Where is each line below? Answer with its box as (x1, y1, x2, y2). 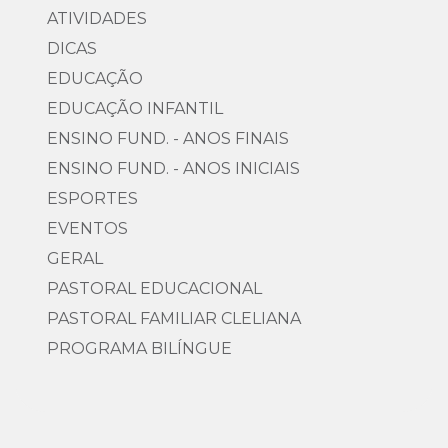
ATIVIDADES (47, 9, 147, 28)
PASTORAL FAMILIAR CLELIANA (47, 309, 301, 328)
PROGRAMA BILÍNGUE (47, 339, 232, 358)
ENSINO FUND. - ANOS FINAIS (47, 129, 289, 148)
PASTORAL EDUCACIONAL (47, 279, 262, 298)
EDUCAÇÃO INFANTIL (47, 99, 223, 118)
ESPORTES (47, 189, 138, 208)
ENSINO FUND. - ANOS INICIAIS (47, 159, 300, 178)
